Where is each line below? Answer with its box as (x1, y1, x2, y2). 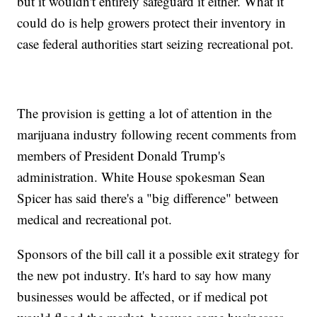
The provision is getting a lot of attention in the (17, 104, 272, 122)
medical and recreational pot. (17, 210, 173, 229)
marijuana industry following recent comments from (17, 125, 297, 144)
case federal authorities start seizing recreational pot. (17, 35, 294, 53)
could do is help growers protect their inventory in (17, 13, 287, 32)
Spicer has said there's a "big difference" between (17, 189, 279, 207)
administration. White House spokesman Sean (17, 168, 266, 186)
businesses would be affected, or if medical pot (17, 287, 268, 306)
